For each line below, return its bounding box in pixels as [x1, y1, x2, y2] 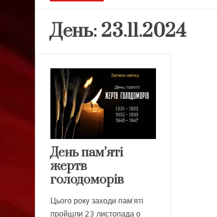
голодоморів [50, 171, 124, 188]
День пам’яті [50, 144, 123, 161]
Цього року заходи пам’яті [50, 195, 143, 205]
